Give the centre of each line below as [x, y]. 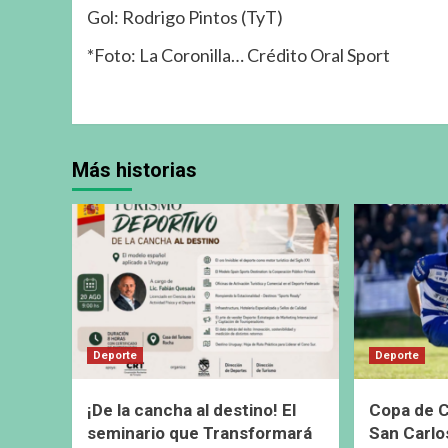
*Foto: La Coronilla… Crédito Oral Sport [238, 54]
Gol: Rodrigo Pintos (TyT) [185, 16]
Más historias [134, 169]
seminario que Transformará [199, 432]
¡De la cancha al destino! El [191, 409]
